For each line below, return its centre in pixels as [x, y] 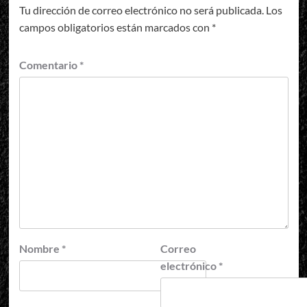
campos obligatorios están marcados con [115, 27]
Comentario [49, 64]
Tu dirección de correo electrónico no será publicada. [141, 10]
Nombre [40, 248]
